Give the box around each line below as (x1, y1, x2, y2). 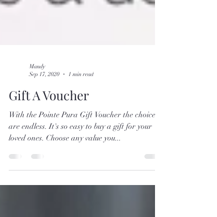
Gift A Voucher (9, 121, 89, 139)
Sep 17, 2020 (29, 106, 60, 113)
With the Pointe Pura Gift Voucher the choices (9, 144, 158, 155)
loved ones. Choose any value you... (9, 168, 121, 178)
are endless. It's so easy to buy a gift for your (9, 156, 152, 166)
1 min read (68, 106, 93, 113)
